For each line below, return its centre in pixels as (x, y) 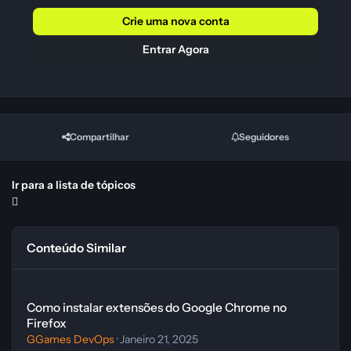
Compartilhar (100, 137)
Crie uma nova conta (175, 22)
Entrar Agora (175, 50)
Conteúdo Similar (77, 248)
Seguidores (264, 137)
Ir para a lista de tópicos (74, 185)
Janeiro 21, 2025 (159, 339)
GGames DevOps (71, 339)
